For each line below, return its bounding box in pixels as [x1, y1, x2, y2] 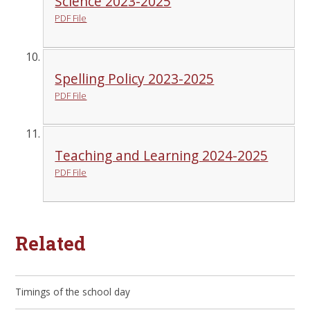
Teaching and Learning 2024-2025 [55, 146, 268, 165]
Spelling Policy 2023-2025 [55, 69, 215, 88]
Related [15, 230, 86, 256]
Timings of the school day [15, 285, 131, 299]
